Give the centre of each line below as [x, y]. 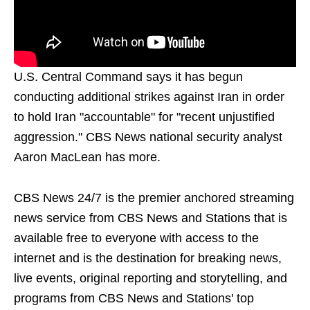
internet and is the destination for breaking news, [148, 258]
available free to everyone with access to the [136, 238]
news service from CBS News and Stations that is [151, 218]
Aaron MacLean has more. [87, 157]
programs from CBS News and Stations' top [134, 298]
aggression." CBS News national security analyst [148, 137]
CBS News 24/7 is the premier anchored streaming [154, 198]
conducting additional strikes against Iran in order [149, 97]
